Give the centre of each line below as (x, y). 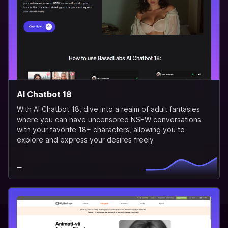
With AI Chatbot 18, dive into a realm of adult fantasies (108, 109)
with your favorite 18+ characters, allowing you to (101, 129)
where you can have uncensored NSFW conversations (109, 119)
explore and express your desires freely (85, 139)
